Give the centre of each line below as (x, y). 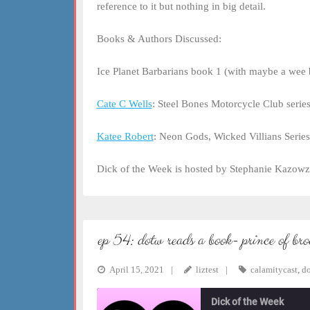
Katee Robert (125, 136)
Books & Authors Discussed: (159, 39)
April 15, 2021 (136, 270)
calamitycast (274, 270)
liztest (207, 270)
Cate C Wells (124, 104)
